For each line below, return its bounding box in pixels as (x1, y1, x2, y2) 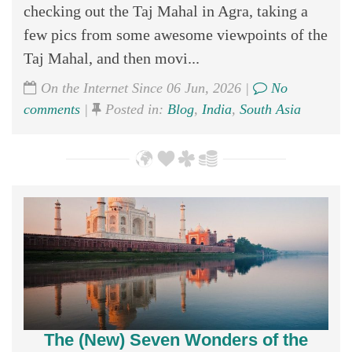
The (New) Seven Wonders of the (44, 329, 308, 350)
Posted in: (101, 101, 167, 117)
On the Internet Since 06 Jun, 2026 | (37, 79, 253, 96)
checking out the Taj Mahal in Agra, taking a (24, 2, 308, 20)
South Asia (240, 101, 301, 117)
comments (24, 101, 80, 117)
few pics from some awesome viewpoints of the (24, 25, 328, 43)
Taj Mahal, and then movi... (24, 49, 200, 67)
